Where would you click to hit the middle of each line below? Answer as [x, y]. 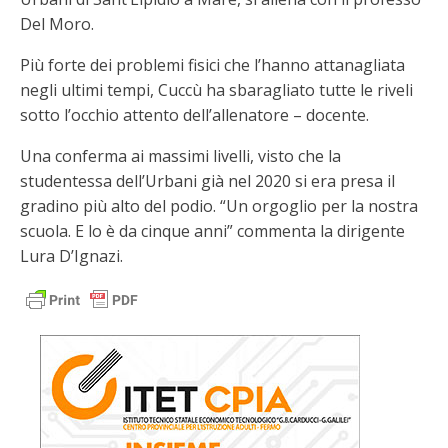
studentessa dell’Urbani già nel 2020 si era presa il [207, 181]
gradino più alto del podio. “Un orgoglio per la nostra [219, 206]
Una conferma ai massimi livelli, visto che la [180, 156]
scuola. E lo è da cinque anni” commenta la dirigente [212, 231]
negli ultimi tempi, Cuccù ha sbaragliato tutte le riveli [216, 90]
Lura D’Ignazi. [71, 256]
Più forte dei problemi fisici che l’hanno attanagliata [212, 65]
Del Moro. [57, 24]
